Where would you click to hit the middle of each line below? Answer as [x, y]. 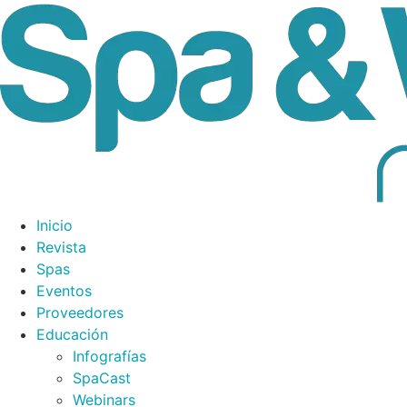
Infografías [109, 356]
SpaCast [102, 378]
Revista [61, 247]
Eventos [64, 291]
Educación [72, 334]
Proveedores [80, 313]
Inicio [55, 225]
